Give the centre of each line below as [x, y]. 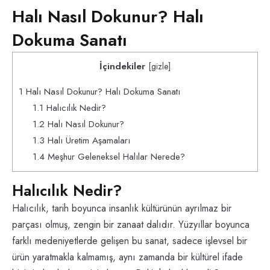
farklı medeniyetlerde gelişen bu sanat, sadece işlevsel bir [130, 241]
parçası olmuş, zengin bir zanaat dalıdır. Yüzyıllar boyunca [131, 225]
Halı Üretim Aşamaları [87, 141]
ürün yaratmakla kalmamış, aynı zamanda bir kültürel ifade [127, 257]
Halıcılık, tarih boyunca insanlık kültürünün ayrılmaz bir [122, 209]
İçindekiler [122, 66]
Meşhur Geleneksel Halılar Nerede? [115, 157]
